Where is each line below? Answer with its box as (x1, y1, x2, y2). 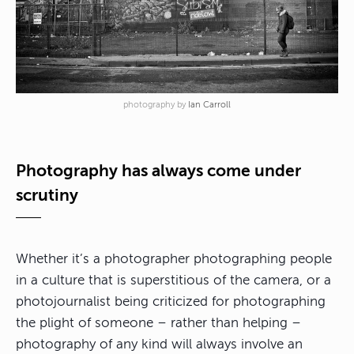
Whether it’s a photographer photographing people (16, 251, 332, 267)
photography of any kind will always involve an (16, 337, 303, 352)
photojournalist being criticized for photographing (16, 294, 326, 310)
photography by (123, 100, 188, 110)
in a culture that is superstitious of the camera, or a (16, 273, 331, 288)
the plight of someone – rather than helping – (16, 315, 301, 331)
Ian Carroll (188, 100, 231, 110)
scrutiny (16, 186, 78, 205)
